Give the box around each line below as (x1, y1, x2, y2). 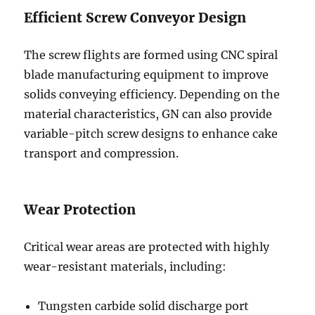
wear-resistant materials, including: (24, 259, 227, 274)
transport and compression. (24, 146, 179, 160)
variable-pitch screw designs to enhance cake (24, 127, 278, 141)
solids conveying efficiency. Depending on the (24, 87, 281, 101)
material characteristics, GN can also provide (24, 107, 273, 121)
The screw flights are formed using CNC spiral (24, 48, 278, 62)
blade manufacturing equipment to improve (24, 67, 269, 82)
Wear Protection (24, 201, 136, 218)
